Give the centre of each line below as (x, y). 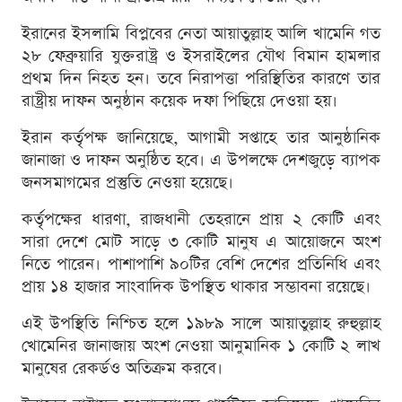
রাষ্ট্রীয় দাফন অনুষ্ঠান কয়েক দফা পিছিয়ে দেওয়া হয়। (179, 100)
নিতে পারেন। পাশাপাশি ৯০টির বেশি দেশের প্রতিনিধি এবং (201, 264)
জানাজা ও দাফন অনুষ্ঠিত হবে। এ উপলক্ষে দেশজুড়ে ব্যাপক (201, 160)
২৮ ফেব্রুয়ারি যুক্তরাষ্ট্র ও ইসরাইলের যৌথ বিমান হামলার (201, 56)
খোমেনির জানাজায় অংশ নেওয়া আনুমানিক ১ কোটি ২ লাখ (201, 345)
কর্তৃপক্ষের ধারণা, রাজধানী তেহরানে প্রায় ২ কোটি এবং (201, 219)
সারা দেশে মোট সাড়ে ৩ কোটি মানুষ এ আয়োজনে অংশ (201, 241)
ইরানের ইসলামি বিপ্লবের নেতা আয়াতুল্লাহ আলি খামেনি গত (201, 33)
